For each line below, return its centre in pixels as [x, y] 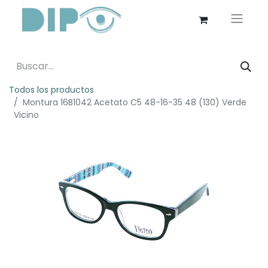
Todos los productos [51, 89]
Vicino [26, 115]
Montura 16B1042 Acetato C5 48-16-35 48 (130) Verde [135, 102]
